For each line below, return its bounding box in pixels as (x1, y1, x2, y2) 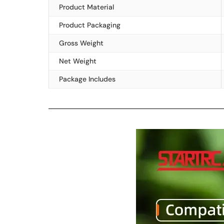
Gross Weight (59, 38, 103, 47)
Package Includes (59, 74, 115, 83)
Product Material (59, 2, 114, 11)
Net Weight (59, 56, 96, 65)
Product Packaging (59, 20, 120, 29)
